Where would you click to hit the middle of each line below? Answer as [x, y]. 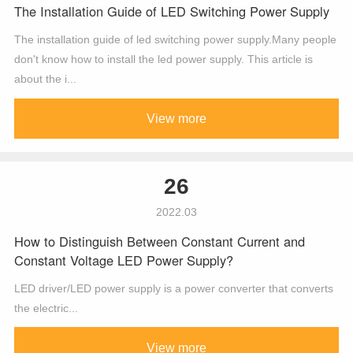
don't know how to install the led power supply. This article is [163, 59]
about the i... [45, 79]
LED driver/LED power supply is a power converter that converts [173, 288]
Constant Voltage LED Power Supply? [123, 260]
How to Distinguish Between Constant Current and [159, 242]
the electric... [46, 308]
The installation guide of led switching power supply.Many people [175, 40]
